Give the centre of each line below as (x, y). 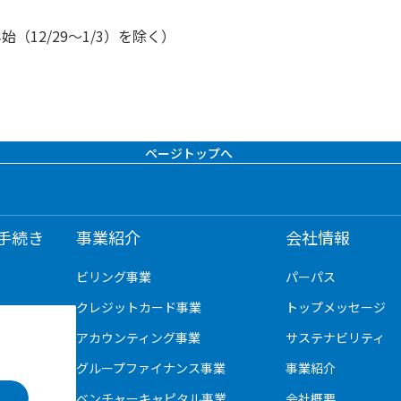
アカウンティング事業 (139, 337)
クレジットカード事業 (139, 307)
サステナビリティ (336, 337)
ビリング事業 (114, 277)
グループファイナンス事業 (151, 368)
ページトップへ (189, 153)
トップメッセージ (336, 307)
